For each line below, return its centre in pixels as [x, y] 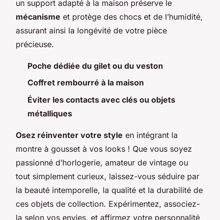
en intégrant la [150, 135]
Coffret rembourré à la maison [86, 83]
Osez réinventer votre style [69, 135]
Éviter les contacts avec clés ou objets [101, 99]
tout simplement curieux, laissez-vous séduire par [108, 176]
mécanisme [38, 17]
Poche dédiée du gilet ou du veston [95, 66]
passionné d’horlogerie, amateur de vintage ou [102, 162]
